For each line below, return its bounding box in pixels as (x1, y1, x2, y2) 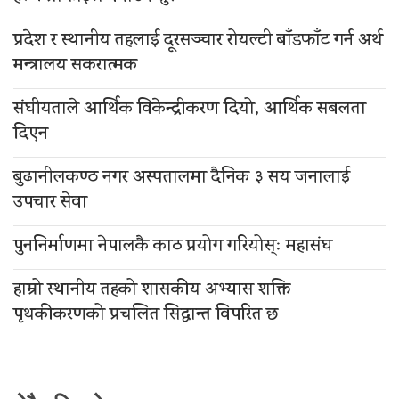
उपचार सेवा (13, 189, 87, 217)
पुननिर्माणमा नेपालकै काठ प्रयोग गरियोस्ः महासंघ (13, 232, 332, 261)
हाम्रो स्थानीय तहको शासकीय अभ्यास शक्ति (13, 276, 290, 305)
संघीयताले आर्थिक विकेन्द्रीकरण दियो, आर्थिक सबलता (13, 95, 366, 124)
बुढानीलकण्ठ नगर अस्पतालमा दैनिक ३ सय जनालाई (13, 164, 350, 192)
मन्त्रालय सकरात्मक (13, 52, 137, 80)
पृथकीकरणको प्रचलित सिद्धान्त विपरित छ (13, 301, 279, 330)
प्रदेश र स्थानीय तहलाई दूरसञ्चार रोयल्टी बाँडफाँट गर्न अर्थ (13, 27, 383, 55)
